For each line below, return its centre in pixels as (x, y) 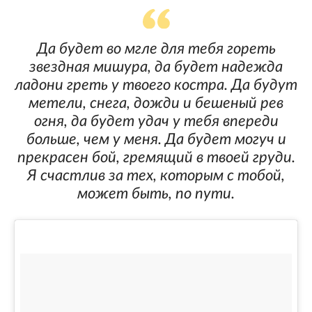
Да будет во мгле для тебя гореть (156, 49)
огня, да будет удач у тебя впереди (156, 122)
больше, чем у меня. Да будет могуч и (156, 140)
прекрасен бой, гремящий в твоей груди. (156, 158)
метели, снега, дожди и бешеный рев (156, 103)
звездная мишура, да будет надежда (156, 67)
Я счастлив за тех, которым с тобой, (156, 176)
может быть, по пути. (156, 194)
